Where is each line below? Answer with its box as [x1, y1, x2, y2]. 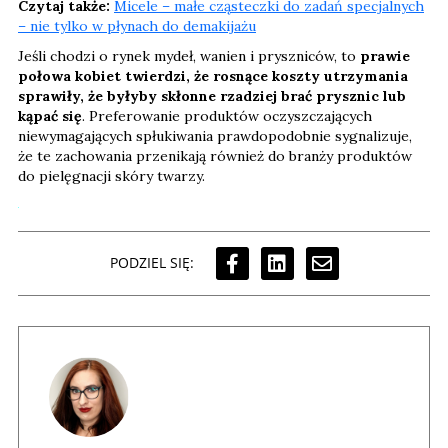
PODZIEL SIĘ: [109, 253, 194, 273]
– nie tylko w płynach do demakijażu [18, 16, 256, 35]
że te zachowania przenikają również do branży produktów [18, 146, 412, 165]
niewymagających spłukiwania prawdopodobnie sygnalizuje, [18, 126, 412, 145]
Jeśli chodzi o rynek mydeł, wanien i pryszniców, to [18, 46, 360, 65]
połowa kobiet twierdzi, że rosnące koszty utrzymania [18, 66, 408, 85]
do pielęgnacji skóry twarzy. [18, 166, 205, 185]
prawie [360, 46, 410, 65]
